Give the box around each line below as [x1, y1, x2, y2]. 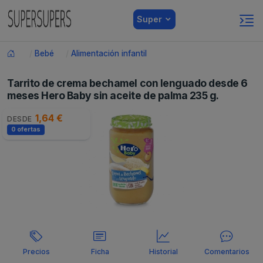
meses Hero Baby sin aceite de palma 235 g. [7, 89, 219, 102]
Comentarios [204, 247, 249, 256]
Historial [149, 247, 178, 256]
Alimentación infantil [71, 49, 147, 58]
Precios [23, 247, 50, 256]
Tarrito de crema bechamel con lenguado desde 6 [7, 77, 248, 89]
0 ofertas [11, 126, 41, 133]
